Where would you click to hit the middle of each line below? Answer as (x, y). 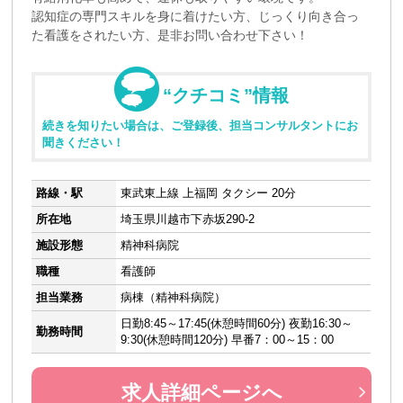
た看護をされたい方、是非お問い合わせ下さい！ (170, 35)
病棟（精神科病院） (174, 297)
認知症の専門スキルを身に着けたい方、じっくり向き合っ (196, 16)
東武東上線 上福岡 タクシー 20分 (209, 193)
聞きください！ (84, 142)
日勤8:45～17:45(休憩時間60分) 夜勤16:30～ (237, 323)
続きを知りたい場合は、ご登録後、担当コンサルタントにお (201, 125)
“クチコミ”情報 (225, 95)
